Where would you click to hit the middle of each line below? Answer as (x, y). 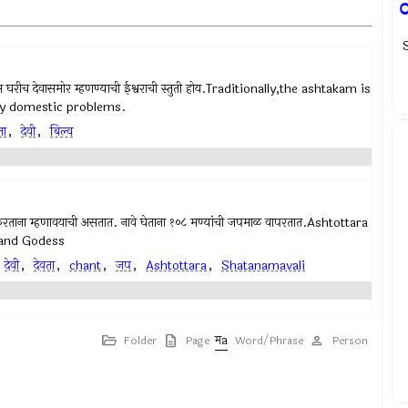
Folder (140, 341)
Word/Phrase (269, 341)
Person (350, 341)
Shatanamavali (263, 265)
